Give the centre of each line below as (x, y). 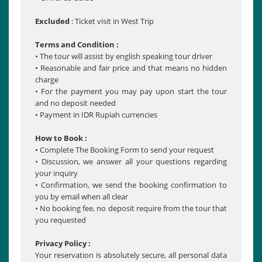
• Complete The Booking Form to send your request (125, 150)
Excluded (52, 21)
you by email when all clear (82, 197)
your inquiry (56, 173)
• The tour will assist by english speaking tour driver (124, 56)
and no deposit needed (75, 103)
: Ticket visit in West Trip (112, 21)
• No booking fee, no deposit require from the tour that (131, 208)
